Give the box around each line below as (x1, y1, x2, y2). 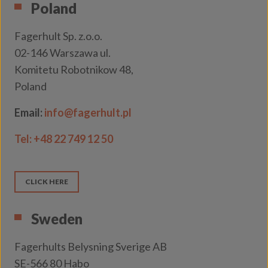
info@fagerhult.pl (44, 106, 132, 119)
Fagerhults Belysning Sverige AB (14, 240, 167, 253)
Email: (14, 106, 44, 119)
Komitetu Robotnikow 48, (14, 63, 133, 76)
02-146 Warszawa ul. (14, 46, 111, 59)
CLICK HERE (25, 177, 68, 186)
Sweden (31, 210, 83, 227)
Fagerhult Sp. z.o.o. (14, 29, 102, 42)
